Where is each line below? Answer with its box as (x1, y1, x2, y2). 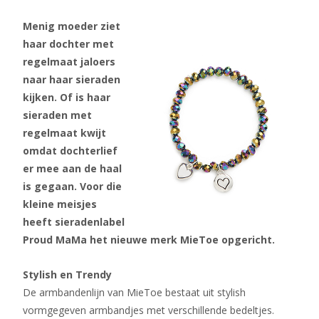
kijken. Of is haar (23, 90, 110, 104)
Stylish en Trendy (23, 268, 112, 281)
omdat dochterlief (23, 144, 117, 157)
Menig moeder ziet (23, 19, 120, 33)
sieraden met (23, 108, 92, 122)
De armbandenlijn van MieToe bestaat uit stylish (23, 286, 246, 299)
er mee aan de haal (23, 162, 122, 175)
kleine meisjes (23, 197, 97, 211)
